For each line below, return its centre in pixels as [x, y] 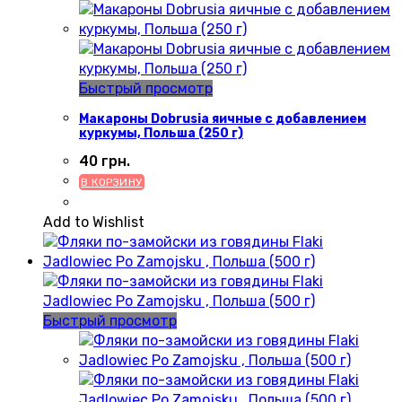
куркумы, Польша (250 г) [161, 134]
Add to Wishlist [94, 222]
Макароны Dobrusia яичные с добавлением [223, 119]
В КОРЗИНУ [112, 182]
